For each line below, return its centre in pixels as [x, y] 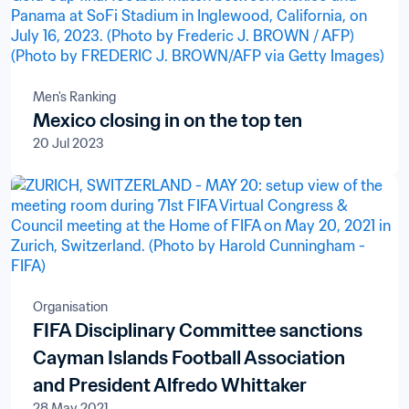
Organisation [70, 307]
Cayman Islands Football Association [189, 358]
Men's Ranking [74, 97]
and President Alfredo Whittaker [170, 385]
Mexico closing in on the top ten [168, 121]
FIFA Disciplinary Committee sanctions [198, 330]
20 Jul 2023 [68, 143]
